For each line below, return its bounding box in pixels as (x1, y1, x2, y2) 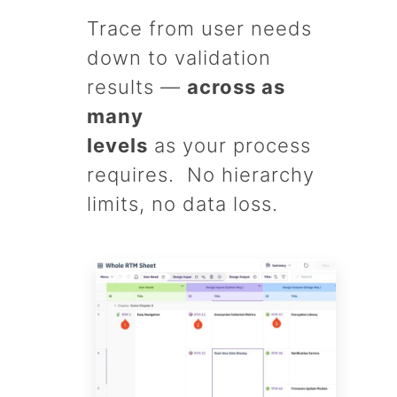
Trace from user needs (87, 17, 312, 41)
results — (87, 75, 187, 99)
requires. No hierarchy (87, 163, 315, 187)
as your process (148, 134, 311, 158)
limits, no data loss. (87, 192, 278, 216)
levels (87, 134, 148, 158)
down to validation (87, 46, 271, 70)
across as (187, 75, 285, 99)
